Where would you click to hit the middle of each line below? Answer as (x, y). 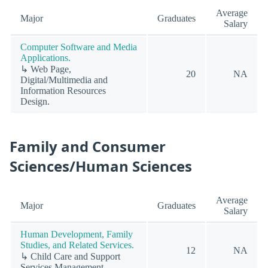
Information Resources (63, 90)
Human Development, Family (77, 234)
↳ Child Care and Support (70, 257)
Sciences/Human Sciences (101, 166)
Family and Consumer (88, 147)
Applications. (45, 57)
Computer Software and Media (79, 47)
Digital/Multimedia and (64, 80)
